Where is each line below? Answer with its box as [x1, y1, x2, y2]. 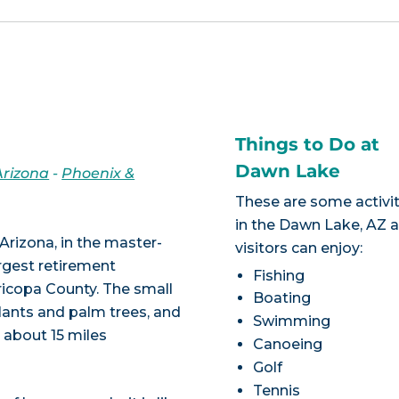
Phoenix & [61, 164, 135, 182]
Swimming [253, 313, 331, 330]
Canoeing [253, 336, 323, 354]
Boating [253, 289, 312, 307]
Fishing [253, 266, 305, 284]
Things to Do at [235, 133, 380, 155]
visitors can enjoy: [235, 239, 363, 256]
